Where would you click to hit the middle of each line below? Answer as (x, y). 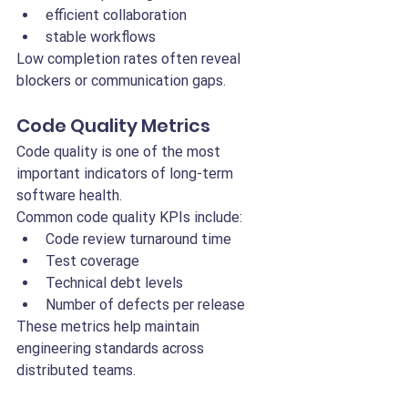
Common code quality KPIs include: (129, 217)
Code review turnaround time (138, 239)
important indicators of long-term (127, 173)
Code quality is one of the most (120, 152)
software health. (69, 195)
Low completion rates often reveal (130, 59)
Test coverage (92, 261)
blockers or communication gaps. (121, 81)
